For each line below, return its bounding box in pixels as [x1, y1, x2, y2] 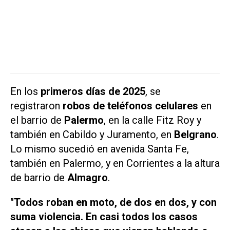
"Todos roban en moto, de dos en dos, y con [10, 196, 217, 209]
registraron [10, 99, 63, 112]
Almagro [67, 171, 108, 184]
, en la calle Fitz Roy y [104, 113, 201, 126]
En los [10, 85, 41, 98]
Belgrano [171, 128, 217, 141]
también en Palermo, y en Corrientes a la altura [10, 157, 220, 169]
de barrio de [10, 171, 67, 184]
